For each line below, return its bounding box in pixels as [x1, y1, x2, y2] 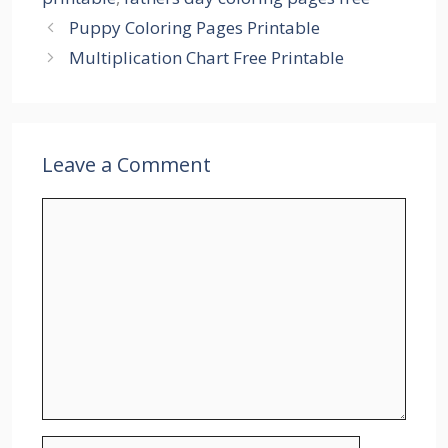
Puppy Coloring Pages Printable [69, 15, 321, 39]
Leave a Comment [42, 150, 211, 178]
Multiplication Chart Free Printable [69, 45, 345, 69]
